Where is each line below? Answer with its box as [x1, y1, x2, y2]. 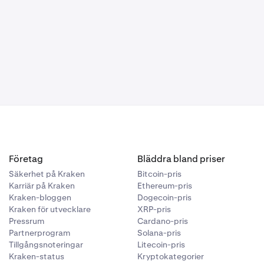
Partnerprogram [8, 227, 70, 239]
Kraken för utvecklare [8, 204, 91, 215]
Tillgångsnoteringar [8, 239, 83, 250]
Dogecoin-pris [137, 192, 192, 203]
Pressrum [8, 216, 44, 227]
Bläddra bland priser [137, 153, 226, 166]
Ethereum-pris [137, 180, 193, 192]
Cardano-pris [137, 216, 189, 227]
